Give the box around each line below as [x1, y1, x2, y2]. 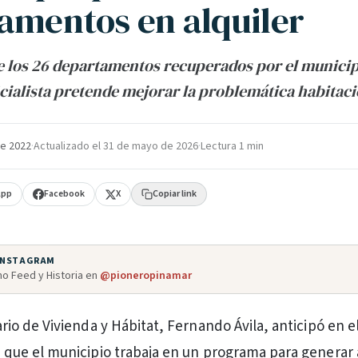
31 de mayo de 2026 [103, 138, 198, 154]
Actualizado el [34, 138, 103, 154]
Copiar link [153, 187, 197, 201]
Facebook [44, 187, 86, 201]
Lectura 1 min [201, 138, 264, 154]
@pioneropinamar [100, 268, 192, 284]
